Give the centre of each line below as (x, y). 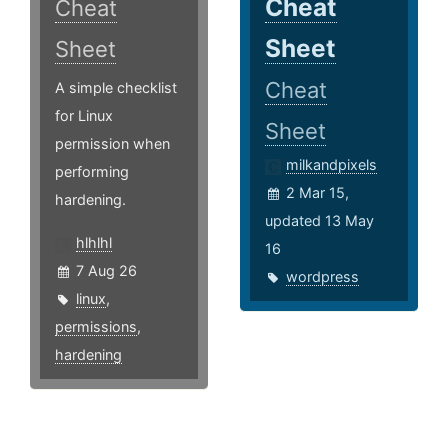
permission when (112, 143)
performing (92, 171)
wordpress (323, 276)
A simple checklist (116, 87)
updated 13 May (320, 220)
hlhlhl (94, 242)
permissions (96, 326)
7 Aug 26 (106, 270)
